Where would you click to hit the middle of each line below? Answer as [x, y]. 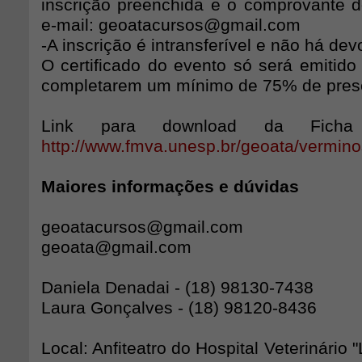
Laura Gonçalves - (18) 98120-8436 [179, 308]
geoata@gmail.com [116, 247]
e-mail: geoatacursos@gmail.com [171, 25]
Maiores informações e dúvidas [170, 187]
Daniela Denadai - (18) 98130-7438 [177, 288]
